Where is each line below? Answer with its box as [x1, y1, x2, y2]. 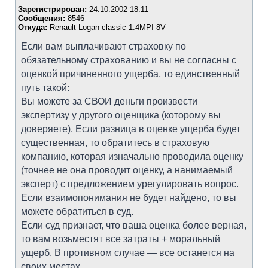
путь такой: [21, 83, 69, 93]
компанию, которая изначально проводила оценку [21, 151, 243, 162]
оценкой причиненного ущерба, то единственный [21, 69, 240, 79]
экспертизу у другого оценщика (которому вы [21, 110, 221, 120]
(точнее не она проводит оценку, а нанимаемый [21, 165, 233, 175]
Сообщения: [18, 14, 65, 23]
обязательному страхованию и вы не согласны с [21, 55, 236, 65]
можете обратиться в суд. [21, 206, 133, 217]
